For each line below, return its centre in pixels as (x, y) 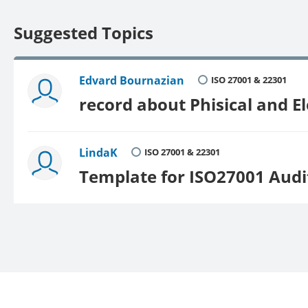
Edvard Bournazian (132, 81)
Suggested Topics (84, 33)
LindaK (98, 153)
